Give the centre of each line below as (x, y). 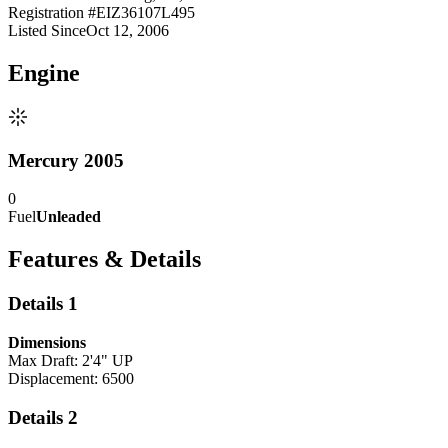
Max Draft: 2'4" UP (70, 360)
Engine (44, 73)
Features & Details (104, 259)
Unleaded (68, 217)
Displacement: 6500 (71, 378)
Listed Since (47, 31)
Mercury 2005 (66, 160)
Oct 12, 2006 (127, 31)
